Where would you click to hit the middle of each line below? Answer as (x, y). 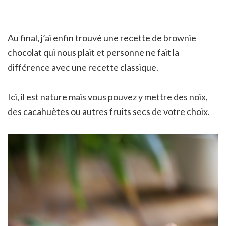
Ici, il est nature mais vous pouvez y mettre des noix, (108, 97)
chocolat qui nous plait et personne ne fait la (93, 52)
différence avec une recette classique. (83, 67)
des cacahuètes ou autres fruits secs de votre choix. (109, 111)
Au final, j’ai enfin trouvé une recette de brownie (102, 38)
